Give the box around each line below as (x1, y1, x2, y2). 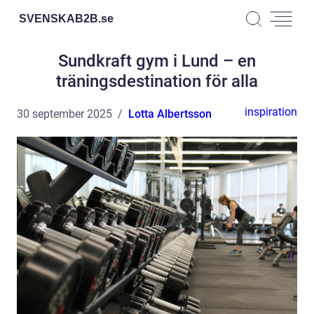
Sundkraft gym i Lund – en (58, 51, 256, 71)
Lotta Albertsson (128, 107, 212, 121)
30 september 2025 (17, 107, 112, 121)
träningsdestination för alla (56, 71, 258, 91)
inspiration (245, 105, 297, 118)
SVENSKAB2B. (19, 12, 101, 25)
